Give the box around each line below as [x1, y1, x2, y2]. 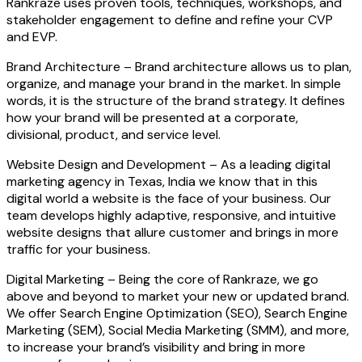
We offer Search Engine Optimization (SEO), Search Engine [6, 305, 347, 322]
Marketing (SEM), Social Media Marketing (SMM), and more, [6, 322, 349, 339]
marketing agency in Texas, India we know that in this [6, 173, 318, 191]
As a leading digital [217, 156, 330, 174]
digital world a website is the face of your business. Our [6, 190, 331, 208]
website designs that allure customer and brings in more [6, 224, 339, 242]
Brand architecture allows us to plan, [132, 58, 351, 76]
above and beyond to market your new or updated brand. [6, 288, 349, 305]
